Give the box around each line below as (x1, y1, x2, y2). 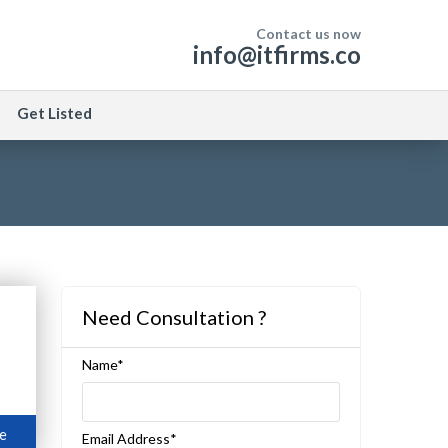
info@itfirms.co (193, 40, 361, 69)
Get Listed (17, 104, 92, 122)
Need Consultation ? (82, 305, 266, 329)
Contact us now (256, 25, 361, 42)
